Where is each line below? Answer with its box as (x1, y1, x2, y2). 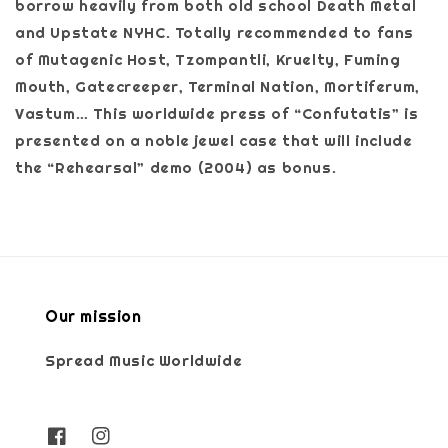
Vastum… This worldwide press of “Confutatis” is (15, 103, 419, 123)
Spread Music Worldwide (45, 350, 243, 370)
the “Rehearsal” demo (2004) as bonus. (15, 157, 337, 177)
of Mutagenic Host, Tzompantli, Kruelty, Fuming (15, 49, 401, 69)
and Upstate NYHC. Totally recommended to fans (15, 22, 415, 42)
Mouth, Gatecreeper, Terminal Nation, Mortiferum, (15, 76, 420, 96)
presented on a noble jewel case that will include (15, 130, 413, 150)
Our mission (45, 305, 142, 327)
